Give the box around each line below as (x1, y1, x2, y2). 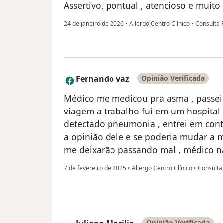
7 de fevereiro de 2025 (64, 163, 126, 172)
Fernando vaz (76, 73, 129, 84)
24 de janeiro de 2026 (64, 19, 124, 28)
